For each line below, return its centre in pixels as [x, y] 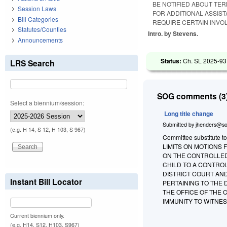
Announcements [40, 40]
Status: [172, 61]
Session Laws [37, 9]
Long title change [189, 113]
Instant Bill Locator [46, 181]
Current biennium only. [37, 215]
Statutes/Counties [42, 29]
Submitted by [179, 124]
